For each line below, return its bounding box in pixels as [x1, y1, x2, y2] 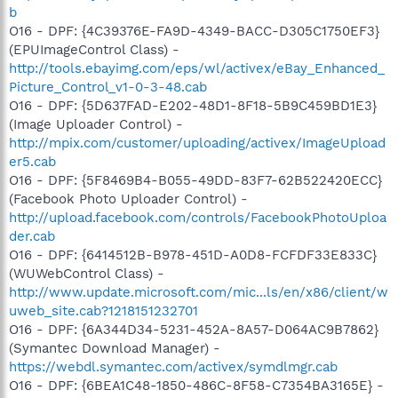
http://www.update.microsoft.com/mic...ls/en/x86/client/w [9, 283, 388, 300]
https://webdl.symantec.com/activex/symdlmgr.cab [9, 358, 338, 375]
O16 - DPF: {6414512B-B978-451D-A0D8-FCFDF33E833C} [9, 246, 377, 263]
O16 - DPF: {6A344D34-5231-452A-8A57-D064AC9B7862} [9, 321, 378, 338]
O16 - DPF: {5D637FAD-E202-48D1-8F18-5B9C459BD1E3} [9, 97, 377, 114]
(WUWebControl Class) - [9, 265, 164, 282]
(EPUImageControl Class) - [9, 41, 179, 58]
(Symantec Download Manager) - [9, 339, 220, 356]
